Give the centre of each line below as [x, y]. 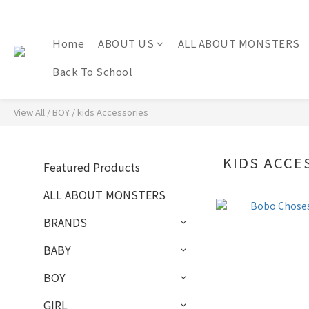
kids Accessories [113, 112]
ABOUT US [126, 43]
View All [29, 112]
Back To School [92, 71]
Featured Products [92, 167]
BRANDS [65, 222]
